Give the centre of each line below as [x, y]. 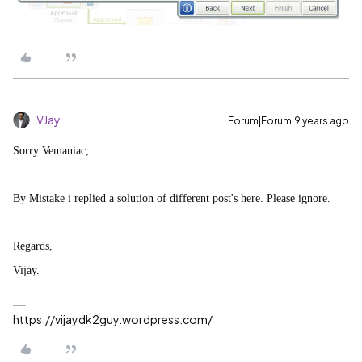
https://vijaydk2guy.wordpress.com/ [113, 319]
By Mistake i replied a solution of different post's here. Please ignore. [172, 198]
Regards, [33, 246]
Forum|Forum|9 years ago [288, 120]
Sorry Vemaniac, [51, 150]
